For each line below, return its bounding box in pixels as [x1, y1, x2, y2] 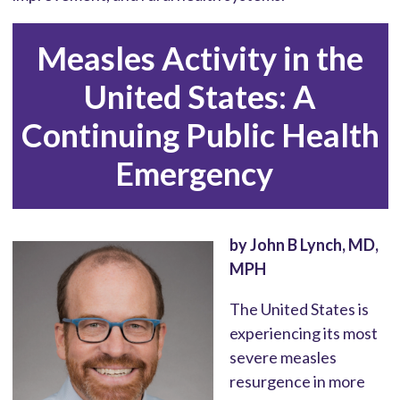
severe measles [229, 346, 337, 367]
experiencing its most [229, 322, 378, 343]
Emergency [114, 153, 279, 193]
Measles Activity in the [37, 37, 363, 78]
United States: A [84, 76, 316, 116]
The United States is [229, 298, 369, 319]
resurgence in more [229, 371, 365, 391]
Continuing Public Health [21, 114, 379, 154]
